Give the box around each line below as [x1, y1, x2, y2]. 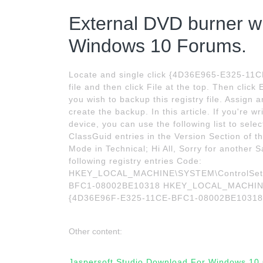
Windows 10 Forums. [69, 35, 247, 56]
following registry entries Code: [69, 156, 202, 166]
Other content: [69, 227, 122, 236]
